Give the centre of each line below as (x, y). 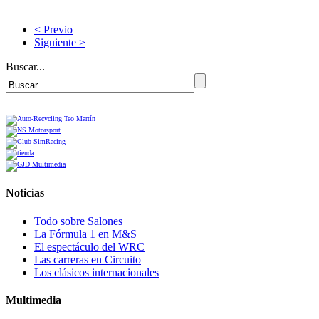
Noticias (25, 193)
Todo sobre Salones (78, 221)
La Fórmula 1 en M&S (85, 234)
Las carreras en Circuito (88, 259)
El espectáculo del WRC (89, 246)
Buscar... (25, 66)
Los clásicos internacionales (96, 272)
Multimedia (33, 300)
